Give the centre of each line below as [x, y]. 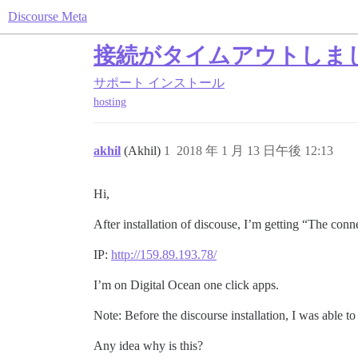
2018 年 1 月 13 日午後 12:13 [255, 151]
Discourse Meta [48, 16]
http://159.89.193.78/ [164, 255]
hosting [110, 102]
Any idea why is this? [148, 346]
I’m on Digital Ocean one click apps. [186, 285]
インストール [186, 83]
